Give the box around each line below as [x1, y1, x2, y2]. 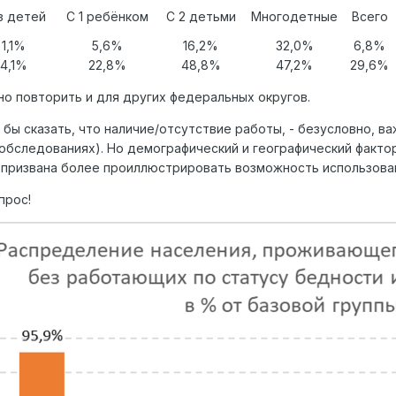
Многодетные [251, 9, 338, 25]
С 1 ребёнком [65, 9, 148, 25]
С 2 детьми [165, 9, 236, 25]
